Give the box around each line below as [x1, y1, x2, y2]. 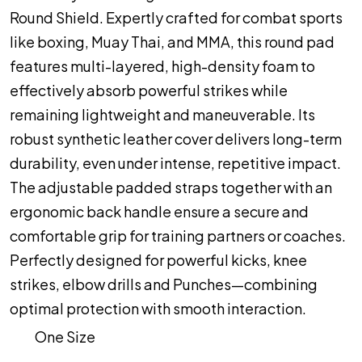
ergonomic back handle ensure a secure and [10, 202, 309, 221]
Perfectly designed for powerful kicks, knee [10, 250, 307, 269]
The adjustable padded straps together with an [10, 178, 332, 196]
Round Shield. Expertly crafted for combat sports [10, 8, 343, 27]
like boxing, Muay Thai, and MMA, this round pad [10, 32, 335, 51]
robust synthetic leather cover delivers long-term [10, 129, 342, 148]
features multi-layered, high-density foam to [10, 57, 315, 75]
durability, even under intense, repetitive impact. [10, 154, 341, 172]
